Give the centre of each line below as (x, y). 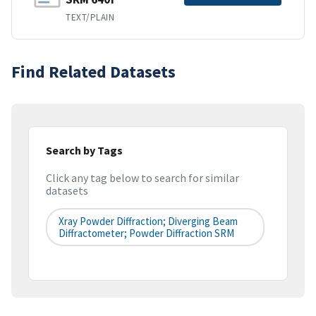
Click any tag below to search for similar (142, 178)
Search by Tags (84, 150)
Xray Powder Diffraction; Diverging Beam (148, 221)
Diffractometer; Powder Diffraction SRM (146, 233)
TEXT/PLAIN (90, 17)
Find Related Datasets (93, 71)
